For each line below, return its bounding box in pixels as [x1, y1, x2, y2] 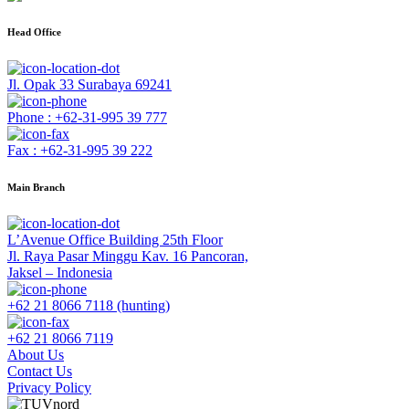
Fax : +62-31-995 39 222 [7, 142, 152, 158]
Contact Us [7, 362, 72, 379]
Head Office [7, 26, 61, 37]
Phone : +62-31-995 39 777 [7, 109, 167, 125]
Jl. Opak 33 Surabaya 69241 [7, 76, 172, 92]
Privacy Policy [7, 379, 91, 395]
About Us [7, 346, 64, 362]
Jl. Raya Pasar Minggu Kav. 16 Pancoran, [7, 247, 248, 264]
